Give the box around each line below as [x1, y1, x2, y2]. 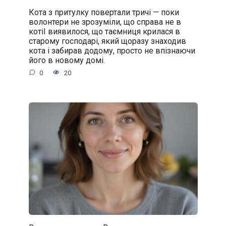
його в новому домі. [28, 55, 105, 65]
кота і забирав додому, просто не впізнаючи [28, 45, 195, 55]
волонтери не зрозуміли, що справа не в [28, 17, 181, 27]
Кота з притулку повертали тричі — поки [28, 7, 179, 17]
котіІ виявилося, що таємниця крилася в [28, 26, 180, 36]
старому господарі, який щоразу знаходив [28, 36, 186, 46]
